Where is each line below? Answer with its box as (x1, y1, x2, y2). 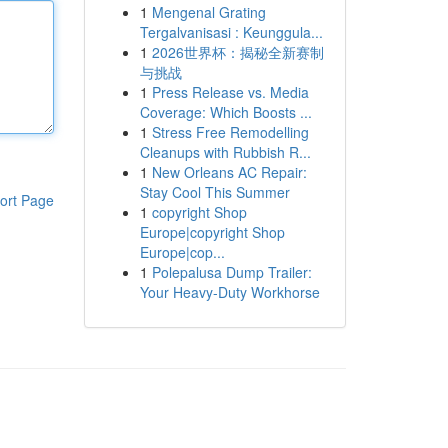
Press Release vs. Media (151, 82, 309, 102)
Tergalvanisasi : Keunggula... (139, 22, 323, 42)
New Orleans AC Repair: (151, 162, 307, 182)
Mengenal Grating (151, 2, 266, 22)
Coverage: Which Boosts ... (139, 102, 312, 122)
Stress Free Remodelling (151, 122, 309, 142)
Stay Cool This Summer (139, 182, 290, 202)
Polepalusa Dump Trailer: (151, 262, 312, 282)
